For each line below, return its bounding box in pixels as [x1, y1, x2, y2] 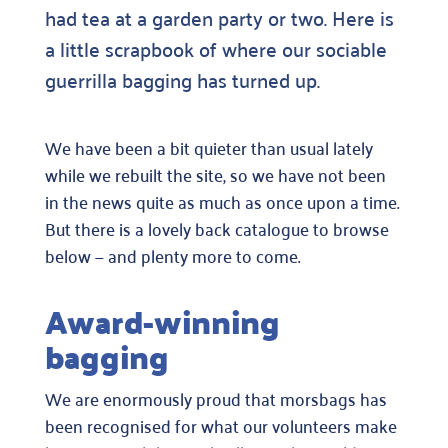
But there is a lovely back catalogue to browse [44, 212, 389, 245]
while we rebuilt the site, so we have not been [44, 158, 386, 191]
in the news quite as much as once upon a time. [44, 185, 400, 218]
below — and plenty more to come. [44, 239, 301, 272]
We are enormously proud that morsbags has [44, 381, 387, 414]
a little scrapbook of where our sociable [44, 30, 387, 67]
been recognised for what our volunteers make [44, 408, 397, 441]
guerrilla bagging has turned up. [44, 61, 320, 98]
